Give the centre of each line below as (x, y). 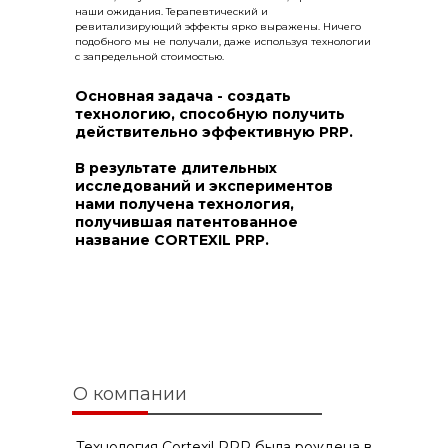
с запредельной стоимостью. (149, 56)
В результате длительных (175, 168)
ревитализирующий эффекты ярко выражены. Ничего (217, 26)
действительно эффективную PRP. (213, 132)
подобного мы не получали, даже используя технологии (222, 41)
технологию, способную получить (209, 114)
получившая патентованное (186, 222)
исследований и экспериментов (203, 186)
